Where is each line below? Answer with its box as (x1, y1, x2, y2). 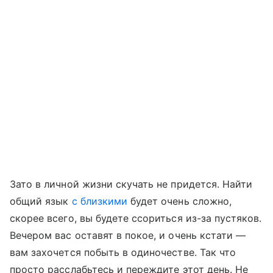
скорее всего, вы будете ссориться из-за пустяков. (10, 212, 262, 225)
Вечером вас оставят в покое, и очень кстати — (10, 229, 246, 242)
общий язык (10, 195, 72, 208)
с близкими (71, 195, 128, 208)
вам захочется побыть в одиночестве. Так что (10, 246, 236, 259)
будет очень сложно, (127, 195, 232, 208)
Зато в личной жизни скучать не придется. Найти (10, 178, 253, 191)
